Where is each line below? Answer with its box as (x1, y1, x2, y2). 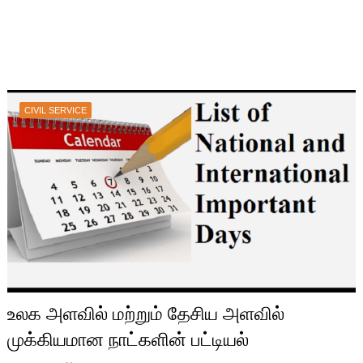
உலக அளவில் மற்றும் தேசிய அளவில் (6, 303, 284, 325)
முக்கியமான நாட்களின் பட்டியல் (6, 329, 249, 351)
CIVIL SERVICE (23, 105, 87, 116)
